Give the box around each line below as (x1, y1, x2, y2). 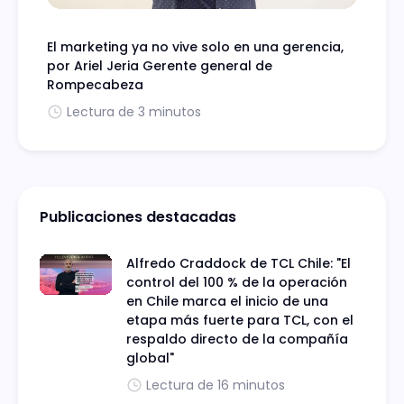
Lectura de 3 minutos (67, 103, 201, 122)
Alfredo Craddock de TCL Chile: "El (126, 254, 351, 273)
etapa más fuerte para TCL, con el (126, 311, 353, 330)
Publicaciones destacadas (40, 207, 236, 228)
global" (126, 349, 174, 368)
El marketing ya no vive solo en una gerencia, (47, 38, 344, 57)
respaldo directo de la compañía (126, 330, 348, 349)
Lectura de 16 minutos (146, 376, 285, 395)
